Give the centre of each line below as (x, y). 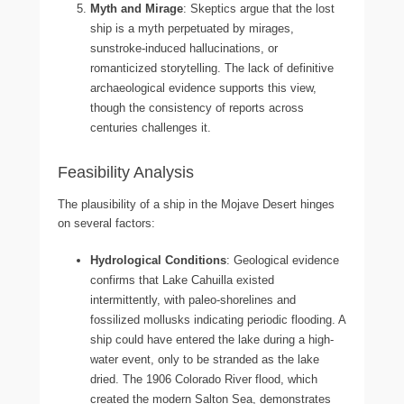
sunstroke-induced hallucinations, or (184, 48)
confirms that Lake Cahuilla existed (182, 280)
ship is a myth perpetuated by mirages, (192, 28)
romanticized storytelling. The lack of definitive (212, 68)
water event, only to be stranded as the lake (205, 359)
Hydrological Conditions (158, 260)
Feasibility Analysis (126, 172)
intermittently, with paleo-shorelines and (193, 299)
